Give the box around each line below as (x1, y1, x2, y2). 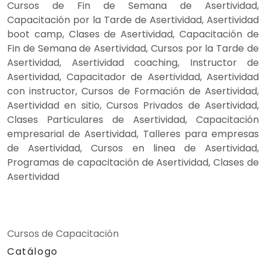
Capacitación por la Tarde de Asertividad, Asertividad (7, 12, 259, 27)
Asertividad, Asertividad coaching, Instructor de (7, 55, 259, 69)
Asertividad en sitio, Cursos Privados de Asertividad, (7, 98, 259, 112)
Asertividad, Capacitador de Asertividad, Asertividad (7, 69, 259, 84)
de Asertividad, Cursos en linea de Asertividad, (7, 141, 259, 155)
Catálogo (7, 244, 58, 258)
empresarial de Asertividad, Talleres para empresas (7, 126, 259, 141)
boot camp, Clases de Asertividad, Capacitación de (7, 27, 259, 41)
